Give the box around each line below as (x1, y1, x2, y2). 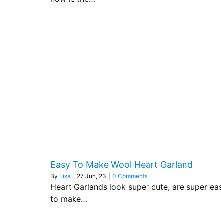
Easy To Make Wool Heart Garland (50, 159, 193, 170)
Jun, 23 (85, 172, 106, 180)
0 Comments (112, 172, 147, 180)
